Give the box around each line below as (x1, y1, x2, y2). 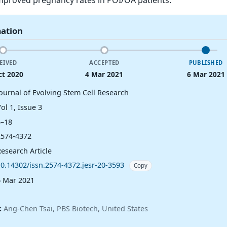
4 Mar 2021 (85, 69, 124, 79)
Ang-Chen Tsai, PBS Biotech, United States (3, 203, 148, 213)
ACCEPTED (89, 59, 120, 67)
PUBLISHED (188, 59, 223, 67)
